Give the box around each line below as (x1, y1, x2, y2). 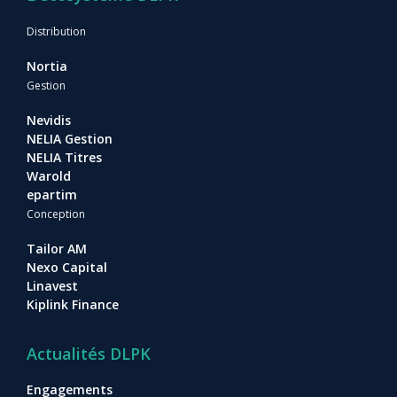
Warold (27, 167, 71, 184)
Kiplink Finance (27, 296, 119, 313)
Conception (27, 206, 85, 222)
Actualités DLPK (27, 343, 151, 364)
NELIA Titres (27, 149, 102, 166)
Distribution (27, 24, 86, 39)
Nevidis (27, 112, 71, 128)
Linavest (27, 277, 78, 294)
